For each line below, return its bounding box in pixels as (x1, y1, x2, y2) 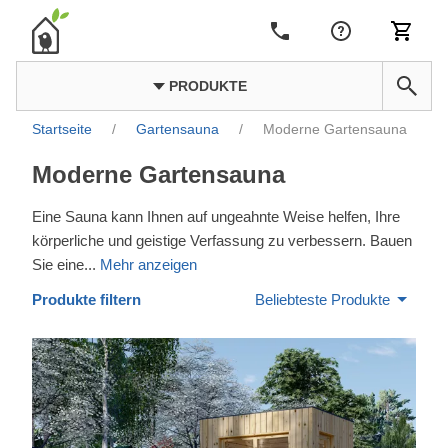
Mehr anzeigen (100, 256, 197, 273)
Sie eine (32, 256, 84, 273)
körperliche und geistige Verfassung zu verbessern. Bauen (32, 232, 412, 249)
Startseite (32, 121, 96, 138)
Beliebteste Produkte (255, 290, 390, 308)
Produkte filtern (32, 290, 141, 308)
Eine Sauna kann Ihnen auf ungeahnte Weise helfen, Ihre (32, 208, 400, 225)
